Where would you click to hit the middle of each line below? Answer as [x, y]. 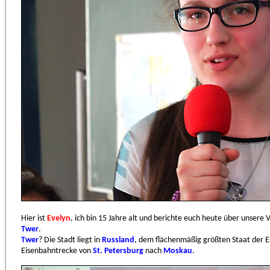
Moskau [178, 251]
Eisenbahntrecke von [57, 251]
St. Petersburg [118, 251]
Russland [118, 240]
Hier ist [34, 218]
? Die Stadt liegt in [70, 240]
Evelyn [59, 218]
